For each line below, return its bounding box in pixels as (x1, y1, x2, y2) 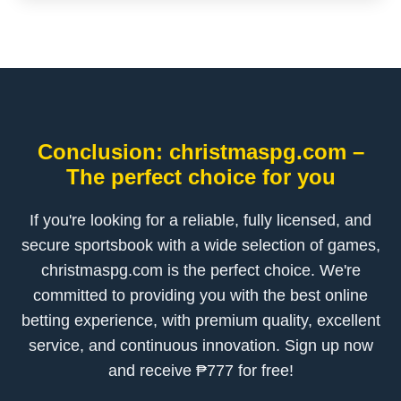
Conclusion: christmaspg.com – (37, 140, 364, 164)
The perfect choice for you (65, 165, 336, 189)
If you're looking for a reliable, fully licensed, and (30, 211, 371, 229)
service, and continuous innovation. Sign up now (28, 337, 373, 354)
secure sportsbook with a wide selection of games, (21, 236, 380, 254)
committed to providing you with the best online (33, 286, 368, 304)
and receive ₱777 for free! (107, 362, 294, 380)
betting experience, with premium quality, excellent (21, 311, 380, 329)
